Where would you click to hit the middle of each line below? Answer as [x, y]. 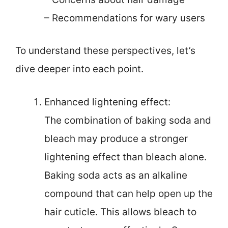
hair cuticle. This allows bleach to [120, 212]
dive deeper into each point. [79, 69]
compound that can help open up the [129, 193]
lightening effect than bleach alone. [125, 157]
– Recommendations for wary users [125, 18]
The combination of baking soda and [128, 120]
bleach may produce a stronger [116, 138]
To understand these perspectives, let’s [105, 51]
